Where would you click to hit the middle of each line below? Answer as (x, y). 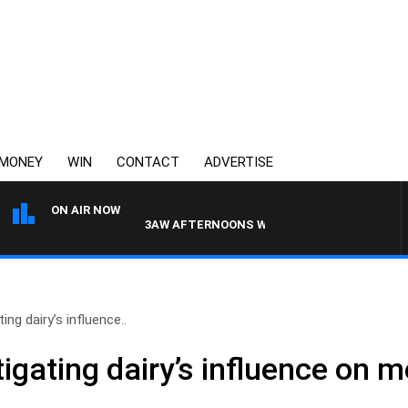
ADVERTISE (239, 162)
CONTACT (148, 162)
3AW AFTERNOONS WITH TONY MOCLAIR (231, 224)
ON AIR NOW (86, 210)
